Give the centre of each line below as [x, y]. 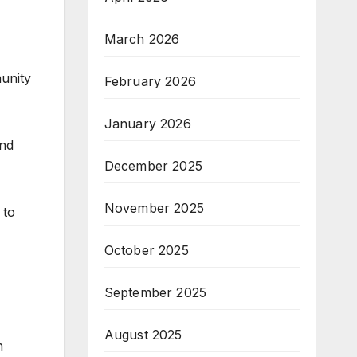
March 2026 [142, 39]
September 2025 [155, 292]
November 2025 [154, 208]
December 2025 [153, 166]
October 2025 [146, 250]
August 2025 [143, 335]
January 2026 [147, 124]
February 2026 [150, 81]
